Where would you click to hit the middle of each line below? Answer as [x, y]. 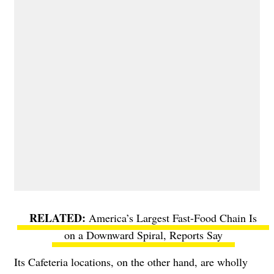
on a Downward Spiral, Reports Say [143, 235]
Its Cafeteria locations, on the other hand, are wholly [131, 261]
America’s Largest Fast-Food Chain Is [173, 217]
